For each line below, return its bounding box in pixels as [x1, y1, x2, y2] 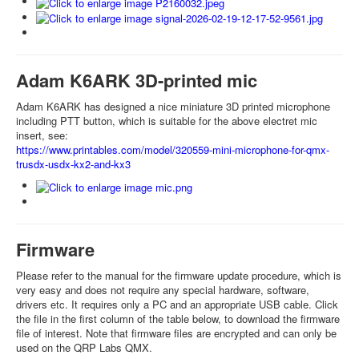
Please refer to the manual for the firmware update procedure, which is [16, 267, 341, 283]
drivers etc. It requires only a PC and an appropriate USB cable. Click [16, 296, 338, 312]
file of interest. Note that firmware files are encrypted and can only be [16, 325, 337, 341]
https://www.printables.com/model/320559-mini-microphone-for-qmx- [16, 142, 329, 158]
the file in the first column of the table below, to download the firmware [16, 310, 340, 326]
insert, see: [16, 127, 68, 143]
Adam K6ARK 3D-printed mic [16, 67, 257, 94]
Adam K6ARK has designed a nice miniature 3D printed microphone [16, 99, 330, 115]
